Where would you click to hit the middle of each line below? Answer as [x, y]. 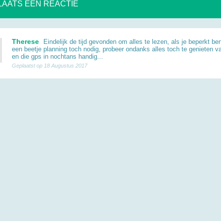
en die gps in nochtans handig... [57, 56]
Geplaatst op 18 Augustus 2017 [50, 66]
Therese [25, 42]
